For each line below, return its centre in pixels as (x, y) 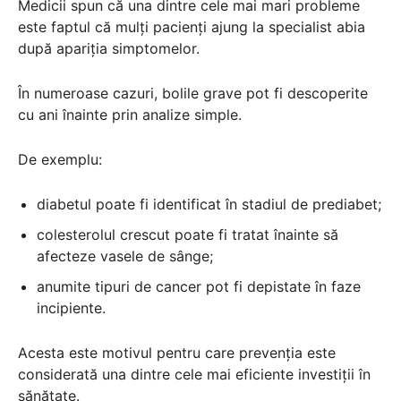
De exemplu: (60, 159)
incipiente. (71, 307)
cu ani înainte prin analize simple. (130, 114)
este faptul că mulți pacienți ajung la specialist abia (192, 26)
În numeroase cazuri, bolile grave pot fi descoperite (193, 93)
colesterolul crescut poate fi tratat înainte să (188, 234)
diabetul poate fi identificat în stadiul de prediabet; (209, 204)
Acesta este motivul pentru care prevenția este (177, 352)
